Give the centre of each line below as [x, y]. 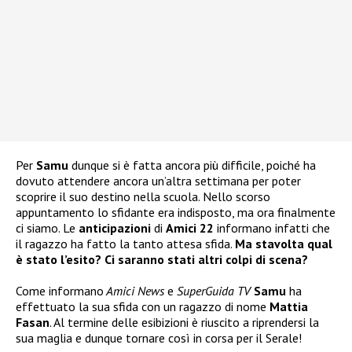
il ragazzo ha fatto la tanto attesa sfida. [125, 244]
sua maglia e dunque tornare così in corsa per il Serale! [159, 338]
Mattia [289, 307]
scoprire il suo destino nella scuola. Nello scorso [143, 197]
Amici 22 [190, 228]
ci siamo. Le [47, 228]
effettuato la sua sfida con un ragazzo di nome [143, 307]
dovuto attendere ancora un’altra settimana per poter [158, 181]
